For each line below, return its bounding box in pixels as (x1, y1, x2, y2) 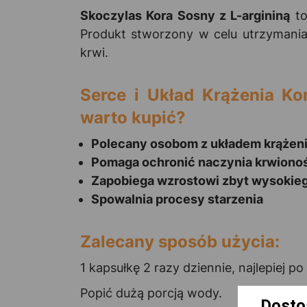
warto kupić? (80, 107, 186, 127)
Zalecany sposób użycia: (80, 231, 280, 251)
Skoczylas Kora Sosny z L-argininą (80, 8, 291, 23)
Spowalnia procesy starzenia (91, 191, 263, 206)
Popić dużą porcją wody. (80, 285, 222, 300)
